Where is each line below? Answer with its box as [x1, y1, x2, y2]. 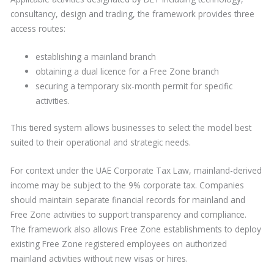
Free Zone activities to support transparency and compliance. [10, 208, 247, 220]
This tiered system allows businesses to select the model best [10, 122, 252, 134]
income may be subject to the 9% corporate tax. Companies [10, 179, 245, 191]
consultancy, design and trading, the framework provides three [10, 7, 255, 20]
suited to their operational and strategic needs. [10, 136, 191, 149]
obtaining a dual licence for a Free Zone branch [35, 65, 220, 77]
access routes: [10, 22, 66, 34]
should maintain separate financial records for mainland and [10, 193, 246, 206]
